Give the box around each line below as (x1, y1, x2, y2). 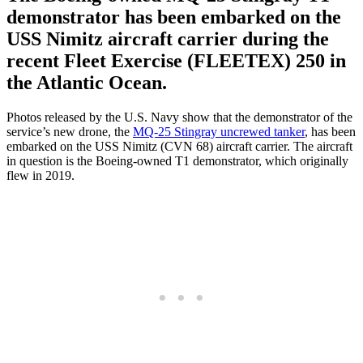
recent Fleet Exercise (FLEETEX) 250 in (6, 49, 346, 71)
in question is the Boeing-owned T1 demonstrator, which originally (6, 153, 348, 168)
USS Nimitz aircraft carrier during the (6, 28, 329, 49)
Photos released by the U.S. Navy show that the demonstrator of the (6, 109, 352, 124)
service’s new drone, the (6, 124, 133, 139)
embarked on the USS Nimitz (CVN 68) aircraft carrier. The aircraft (6, 139, 352, 153)
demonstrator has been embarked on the (6, 6, 341, 28)
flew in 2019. (6, 168, 75, 182)
